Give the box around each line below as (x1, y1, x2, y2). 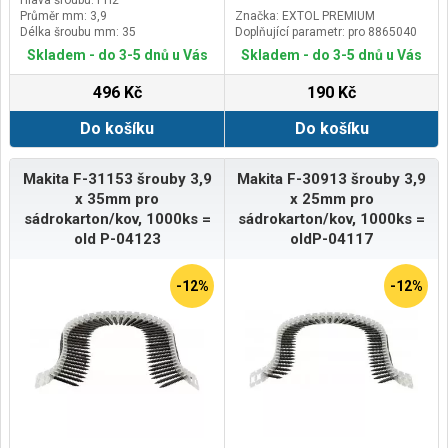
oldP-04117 (290, 229, 373, 248)
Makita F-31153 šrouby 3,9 (22, 169, 212, 188)
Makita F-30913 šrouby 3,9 (237, 169, 426, 188)
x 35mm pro (75, 189, 159, 208)
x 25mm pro (289, 189, 374, 208)
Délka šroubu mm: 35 (20, 24, 136, 39)
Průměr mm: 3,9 (20, 8, 107, 23)
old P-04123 (73, 229, 161, 248)
